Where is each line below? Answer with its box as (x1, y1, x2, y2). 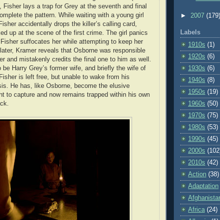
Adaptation (188, 183, 219, 190)
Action (188, 171, 206, 178)
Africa (188, 206, 205, 214)
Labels (180, 29, 200, 36)
